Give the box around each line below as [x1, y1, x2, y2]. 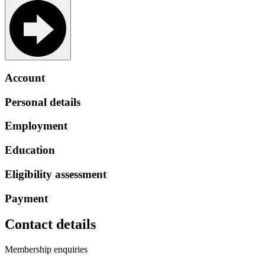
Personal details [5, 95, 80, 108]
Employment [5, 119, 67, 132]
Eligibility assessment [5, 167, 106, 180]
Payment [5, 192, 48, 205]
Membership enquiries [5, 244, 88, 255]
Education [5, 144, 55, 157]
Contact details [5, 216, 96, 232]
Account [5, 71, 45, 84]
